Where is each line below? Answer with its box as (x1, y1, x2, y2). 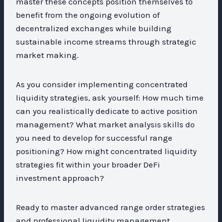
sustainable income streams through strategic (16, 36, 196, 47)
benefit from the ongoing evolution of (16, 9, 160, 20)
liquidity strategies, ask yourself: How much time (16, 92, 204, 103)
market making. (16, 50, 79, 60)
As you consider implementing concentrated (16, 79, 188, 89)
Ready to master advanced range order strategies (16, 202, 205, 212)
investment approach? (16, 172, 104, 183)
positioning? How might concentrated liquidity (16, 146, 197, 156)
